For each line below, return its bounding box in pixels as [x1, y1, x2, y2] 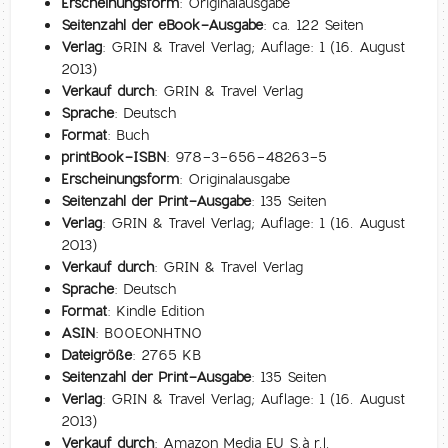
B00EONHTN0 [99, 323, 203, 342]
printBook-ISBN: [61, 147, 176, 166]
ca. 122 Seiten [267, 15, 364, 34]
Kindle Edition [111, 301, 205, 320]
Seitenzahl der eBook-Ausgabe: [61, 15, 268, 34]
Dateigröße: [61, 345, 137, 364]
